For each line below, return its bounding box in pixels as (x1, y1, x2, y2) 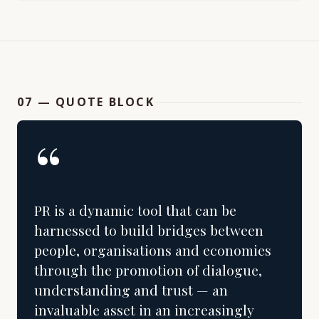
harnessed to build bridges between (34, 221, 263, 239)
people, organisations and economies (34, 241, 271, 259)
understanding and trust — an (34, 281, 228, 299)
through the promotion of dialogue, (34, 261, 262, 279)
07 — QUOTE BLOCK (17, 94, 155, 110)
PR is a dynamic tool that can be (34, 201, 236, 219)
